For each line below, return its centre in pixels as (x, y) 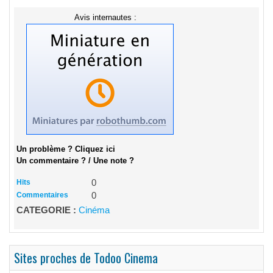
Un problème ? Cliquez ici (66, 149)
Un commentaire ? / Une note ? (75, 161)
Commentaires (42, 195)
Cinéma (94, 211)
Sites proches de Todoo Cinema (86, 258)
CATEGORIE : (48, 211)
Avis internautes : (105, 18)
